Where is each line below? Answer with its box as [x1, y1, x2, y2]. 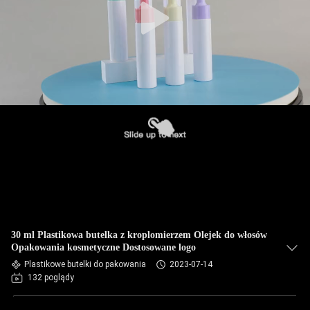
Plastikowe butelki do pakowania [24, 259, 146, 269]
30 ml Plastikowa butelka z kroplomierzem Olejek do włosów [11, 230, 267, 240]
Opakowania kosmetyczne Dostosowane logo [11, 242, 196, 253]
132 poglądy [28, 273, 74, 282]
